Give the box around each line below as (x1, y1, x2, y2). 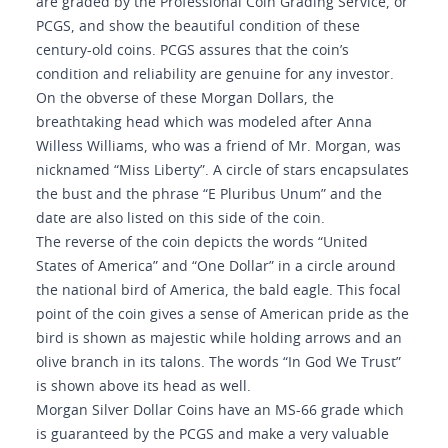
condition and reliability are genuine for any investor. (36, 68, 394, 82)
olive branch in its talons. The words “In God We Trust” (36, 356, 401, 370)
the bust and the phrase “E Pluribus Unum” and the (36, 188, 382, 202)
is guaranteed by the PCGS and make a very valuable (36, 428, 389, 442)
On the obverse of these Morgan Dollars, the (36, 92, 334, 106)
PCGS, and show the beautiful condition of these (36, 20, 360, 34)
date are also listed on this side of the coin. (36, 212, 325, 226)
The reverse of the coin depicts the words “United (36, 236, 368, 250)
